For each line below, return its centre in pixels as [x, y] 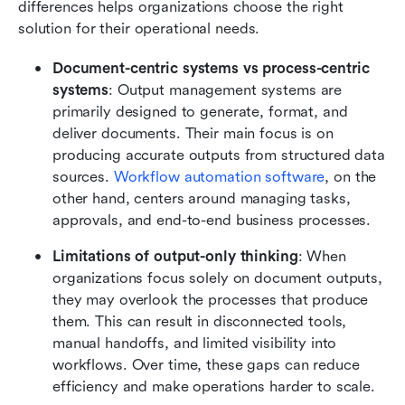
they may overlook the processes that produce [211, 299]
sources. [83, 176]
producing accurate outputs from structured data [219, 155]
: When [322, 256]
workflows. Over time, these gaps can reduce [206, 364]
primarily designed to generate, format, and [200, 111]
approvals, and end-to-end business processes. [212, 220]
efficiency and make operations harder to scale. [214, 386]
